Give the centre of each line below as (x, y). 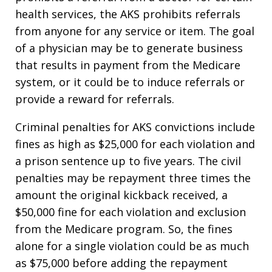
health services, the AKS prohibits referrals (128, 14)
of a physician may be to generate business (129, 48)
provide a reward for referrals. (95, 99)
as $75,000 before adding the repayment (121, 263)
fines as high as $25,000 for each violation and (135, 144)
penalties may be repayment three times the (133, 178)
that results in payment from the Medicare (128, 65)
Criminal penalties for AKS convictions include (135, 127)
